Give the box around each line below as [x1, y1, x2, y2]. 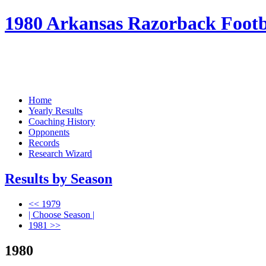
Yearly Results [28, 105, 83, 116]
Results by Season [5, 170, 112, 186]
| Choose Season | [28, 209, 94, 220]
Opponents [28, 126, 69, 137]
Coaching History [28, 116, 95, 126]
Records [28, 137, 59, 148]
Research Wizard [28, 148, 92, 159]
